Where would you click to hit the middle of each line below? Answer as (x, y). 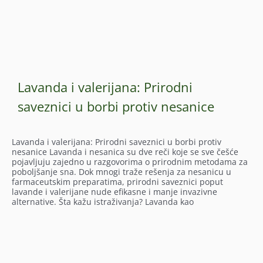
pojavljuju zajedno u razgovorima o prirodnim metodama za (130, 162)
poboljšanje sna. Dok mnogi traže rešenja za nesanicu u (122, 172)
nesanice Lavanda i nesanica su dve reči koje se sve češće (125, 152)
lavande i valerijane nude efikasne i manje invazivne (114, 192)
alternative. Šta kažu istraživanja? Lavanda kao (103, 202)
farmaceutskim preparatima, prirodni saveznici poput (117, 182)
